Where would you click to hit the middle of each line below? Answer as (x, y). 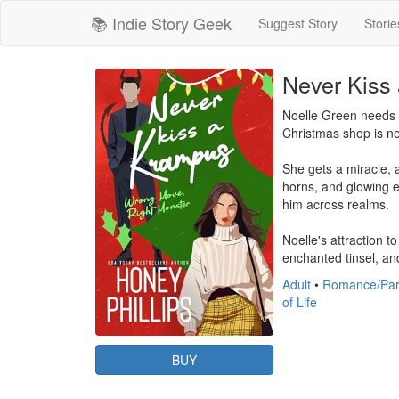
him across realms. (336, 204)
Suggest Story (298, 23)
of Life (300, 302)
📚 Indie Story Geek (161, 23)
